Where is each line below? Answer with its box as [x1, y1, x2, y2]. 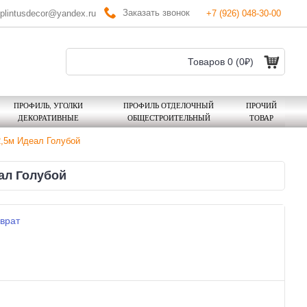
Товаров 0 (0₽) [188, 56, 254, 67]
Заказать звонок [123, 7, 190, 18]
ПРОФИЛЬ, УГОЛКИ [13, 100, 83, 110]
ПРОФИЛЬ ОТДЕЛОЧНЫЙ [123, 100, 214, 110]
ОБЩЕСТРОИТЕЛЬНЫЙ [127, 112, 210, 123]
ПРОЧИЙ [245, 100, 277, 110]
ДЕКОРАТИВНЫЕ [17, 112, 79, 123]
